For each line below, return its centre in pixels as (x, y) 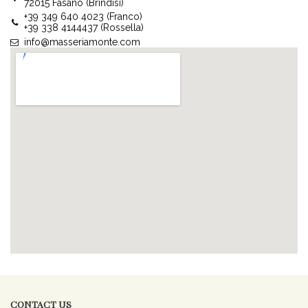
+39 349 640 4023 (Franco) (83, 16)
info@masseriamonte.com (82, 42)
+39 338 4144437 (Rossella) (84, 27)
